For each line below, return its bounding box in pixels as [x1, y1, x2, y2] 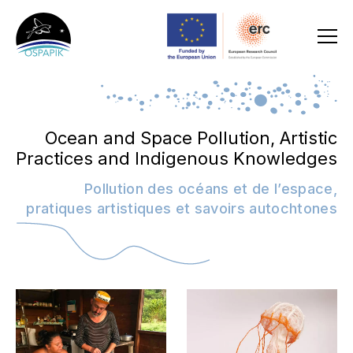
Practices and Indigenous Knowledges [16, 148, 337, 169]
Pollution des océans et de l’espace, [84, 180, 337, 197]
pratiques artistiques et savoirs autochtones [26, 200, 337, 217]
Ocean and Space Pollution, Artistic [45, 128, 337, 148]
